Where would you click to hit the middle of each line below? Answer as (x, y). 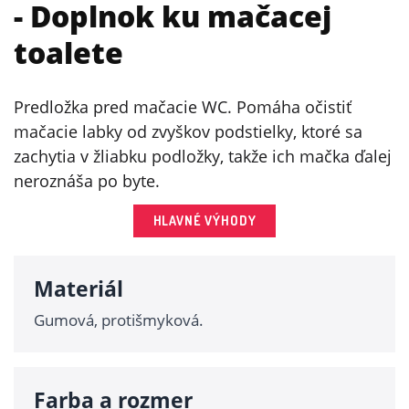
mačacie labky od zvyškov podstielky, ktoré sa (188, 132)
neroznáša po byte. (87, 181)
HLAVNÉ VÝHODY (204, 221)
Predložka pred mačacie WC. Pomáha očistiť (183, 107)
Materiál (79, 289)
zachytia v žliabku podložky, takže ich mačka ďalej (203, 157)
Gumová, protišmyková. (119, 320)
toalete (68, 53)
